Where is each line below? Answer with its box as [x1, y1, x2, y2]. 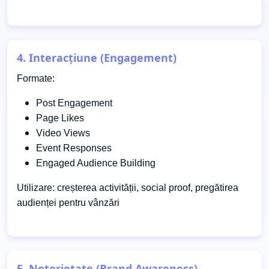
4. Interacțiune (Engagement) [17, 50, 177, 65]
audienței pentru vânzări [17, 197, 119, 208]
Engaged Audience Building [36, 157, 156, 168]
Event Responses [36, 142, 112, 153]
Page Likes [36, 112, 84, 123]
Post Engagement [36, 97, 112, 108]
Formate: [17, 73, 55, 83]
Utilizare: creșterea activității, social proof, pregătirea [17, 182, 238, 193]
